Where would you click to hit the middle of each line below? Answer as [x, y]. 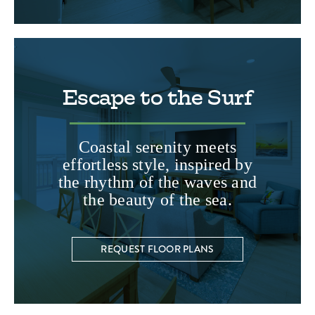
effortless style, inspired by [157, 165]
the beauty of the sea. [157, 200]
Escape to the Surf [157, 98]
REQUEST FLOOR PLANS [157, 249]
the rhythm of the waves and [157, 182]
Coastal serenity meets [157, 147]
